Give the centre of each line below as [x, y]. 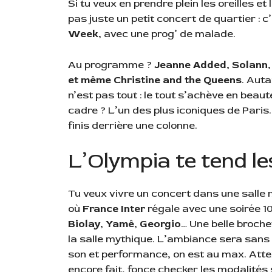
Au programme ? [110, 64]
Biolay [84, 224]
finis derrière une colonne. [133, 125]
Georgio [160, 224]
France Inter [114, 209]
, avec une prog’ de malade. [168, 34]
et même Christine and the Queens [155, 80]
